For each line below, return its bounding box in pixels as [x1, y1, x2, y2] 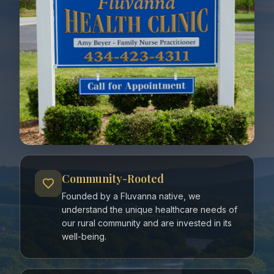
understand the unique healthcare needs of [62, 204, 237, 215]
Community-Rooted [62, 171, 164, 187]
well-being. [62, 231, 106, 242]
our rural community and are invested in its [62, 218, 232, 229]
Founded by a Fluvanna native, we [62, 191, 201, 202]
